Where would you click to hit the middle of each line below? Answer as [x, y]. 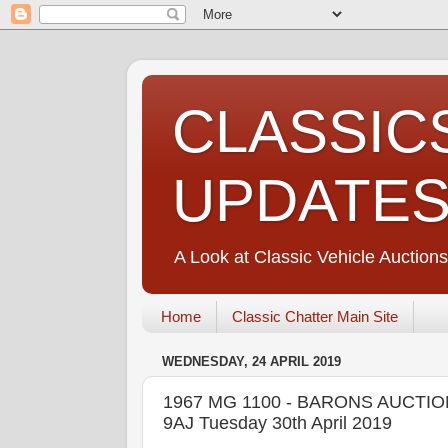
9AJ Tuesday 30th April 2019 [277, 422]
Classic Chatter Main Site [314, 317]
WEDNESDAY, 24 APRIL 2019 [251, 362]
